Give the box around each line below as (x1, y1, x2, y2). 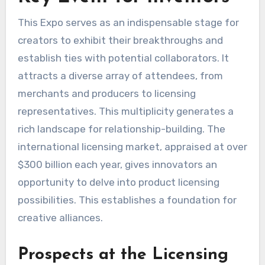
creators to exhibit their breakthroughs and (17, 34, 223, 47)
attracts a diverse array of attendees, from (17, 70, 223, 82)
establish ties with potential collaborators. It (17, 52, 229, 64)
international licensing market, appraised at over (17, 141, 247, 153)
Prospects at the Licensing (17, 247, 228, 264)
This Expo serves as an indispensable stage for (17, 17, 239, 29)
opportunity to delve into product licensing (17, 176, 219, 189)
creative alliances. (17, 212, 103, 224)
